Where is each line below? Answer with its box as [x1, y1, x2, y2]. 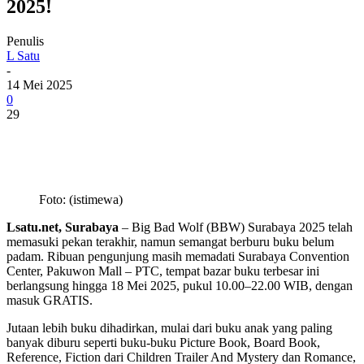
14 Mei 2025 [6, 77, 72, 92]
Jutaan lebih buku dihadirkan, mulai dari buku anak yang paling [6, 320, 332, 335]
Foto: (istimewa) [39, 192, 123, 206]
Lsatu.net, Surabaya [6, 219, 119, 234]
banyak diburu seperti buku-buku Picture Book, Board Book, [6, 335, 320, 349]
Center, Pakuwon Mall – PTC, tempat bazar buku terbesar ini [6, 263, 319, 278]
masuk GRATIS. [6, 292, 93, 307]
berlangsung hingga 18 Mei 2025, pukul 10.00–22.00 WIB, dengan [6, 278, 353, 292]
